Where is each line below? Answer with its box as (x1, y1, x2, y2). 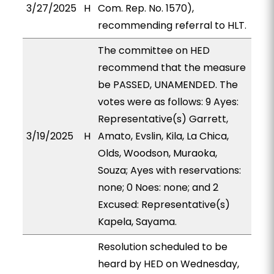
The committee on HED (97, 43, 210, 57)
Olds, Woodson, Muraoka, (97, 146, 217, 160)
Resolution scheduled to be (97, 240, 228, 254)
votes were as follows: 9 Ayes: (97, 95, 239, 109)
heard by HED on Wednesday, (97, 257, 239, 271)
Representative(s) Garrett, (97, 112, 228, 126)
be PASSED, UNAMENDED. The (97, 78, 238, 92)
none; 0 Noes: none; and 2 (97, 180, 218, 194)
